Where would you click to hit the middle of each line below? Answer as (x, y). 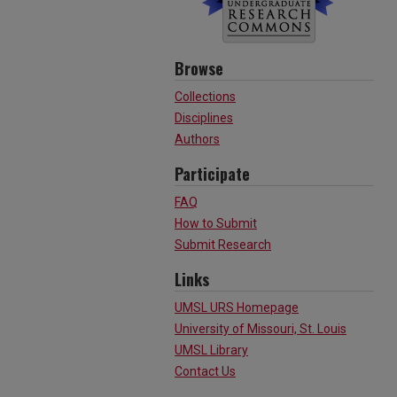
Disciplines (204, 118)
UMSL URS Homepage (237, 307)
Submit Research (223, 245)
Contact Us (205, 371)
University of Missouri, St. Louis (261, 329)
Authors (197, 139)
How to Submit (216, 223)
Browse (199, 68)
